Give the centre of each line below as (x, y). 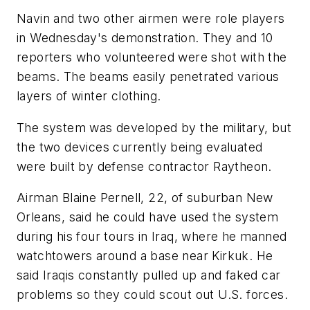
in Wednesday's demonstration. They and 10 (145, 38)
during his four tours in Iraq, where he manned (152, 237)
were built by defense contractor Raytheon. (144, 166)
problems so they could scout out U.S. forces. (152, 295)
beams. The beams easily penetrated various (148, 77)
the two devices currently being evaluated (140, 147)
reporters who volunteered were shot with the (152, 57)
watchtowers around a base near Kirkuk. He (145, 256)
